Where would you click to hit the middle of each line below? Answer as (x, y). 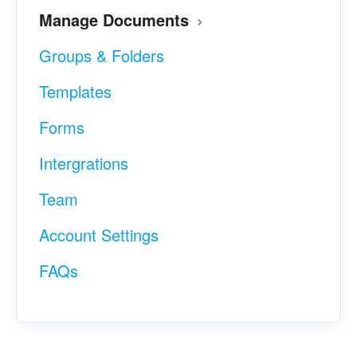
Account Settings (99, 235)
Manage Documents (116, 20)
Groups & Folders (102, 56)
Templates (75, 92)
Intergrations (84, 163)
